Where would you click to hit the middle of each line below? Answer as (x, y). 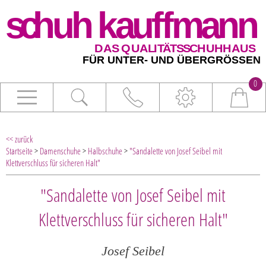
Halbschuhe (105, 151)
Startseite (19, 151)
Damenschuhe (60, 151)
